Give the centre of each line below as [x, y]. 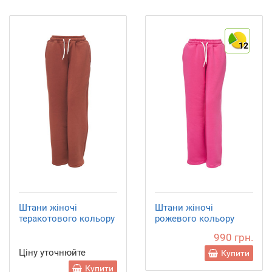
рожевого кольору [195, 219]
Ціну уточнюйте [52, 253]
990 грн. [233, 238]
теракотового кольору [67, 219]
